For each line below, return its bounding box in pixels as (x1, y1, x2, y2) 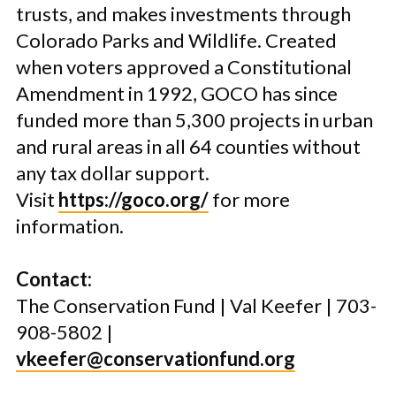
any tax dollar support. (16, 161, 209, 185)
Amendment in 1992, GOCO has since (16, 81, 338, 105)
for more (209, 187, 290, 211)
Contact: (16, 267, 92, 291)
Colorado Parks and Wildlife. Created (16, 28, 337, 52)
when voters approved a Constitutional (16, 55, 352, 79)
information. (16, 214, 124, 238)
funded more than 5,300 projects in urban (16, 108, 373, 132)
